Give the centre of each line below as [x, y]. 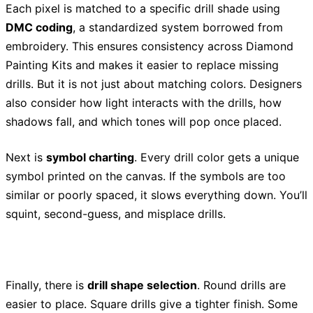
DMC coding [39, 28]
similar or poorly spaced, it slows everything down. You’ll [156, 195]
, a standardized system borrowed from [178, 28]
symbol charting [90, 158]
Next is [26, 158]
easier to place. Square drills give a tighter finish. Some [152, 304]
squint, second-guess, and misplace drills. [116, 214]
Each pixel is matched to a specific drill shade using [143, 9]
